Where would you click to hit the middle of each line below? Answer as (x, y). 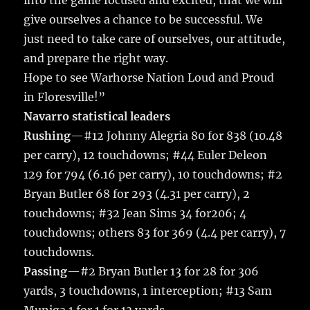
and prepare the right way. (96, 58)
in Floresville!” (65, 97)
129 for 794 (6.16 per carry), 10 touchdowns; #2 (153, 175)
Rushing (47, 136)
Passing (46, 272)
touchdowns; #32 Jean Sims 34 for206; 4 (135, 213)
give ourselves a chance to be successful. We (144, 20)
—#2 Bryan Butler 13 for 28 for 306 (163, 272)
